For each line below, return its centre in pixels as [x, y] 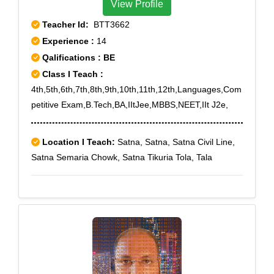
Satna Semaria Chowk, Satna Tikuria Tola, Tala [122, 157]
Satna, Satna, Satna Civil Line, [175, 142]
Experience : [69, 41]
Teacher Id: [65, 24]
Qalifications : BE [77, 57]
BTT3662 [109, 24]
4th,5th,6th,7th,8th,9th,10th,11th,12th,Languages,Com [136, 89]
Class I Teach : [73, 74]
